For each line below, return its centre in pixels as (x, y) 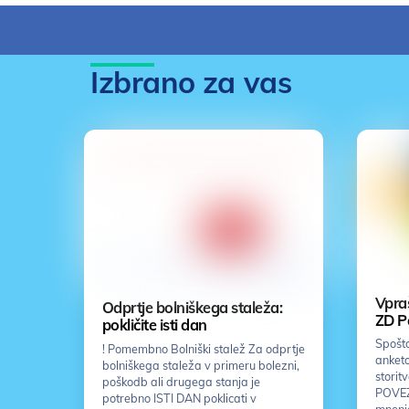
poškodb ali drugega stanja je (181, 382)
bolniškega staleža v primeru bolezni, (200, 366)
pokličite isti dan (154, 325)
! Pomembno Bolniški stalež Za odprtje (203, 349)
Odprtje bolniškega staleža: (192, 308)
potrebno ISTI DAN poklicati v (179, 399)
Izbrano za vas (191, 82)
